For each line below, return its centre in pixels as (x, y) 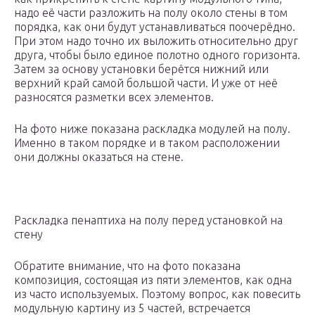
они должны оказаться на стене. (99, 157)
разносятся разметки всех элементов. (114, 97)
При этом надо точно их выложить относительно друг (156, 41)
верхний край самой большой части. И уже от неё (146, 83)
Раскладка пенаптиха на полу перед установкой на (148, 220)
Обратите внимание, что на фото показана (127, 266)
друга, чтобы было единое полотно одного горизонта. (157, 55)
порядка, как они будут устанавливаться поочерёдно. (155, 27)
